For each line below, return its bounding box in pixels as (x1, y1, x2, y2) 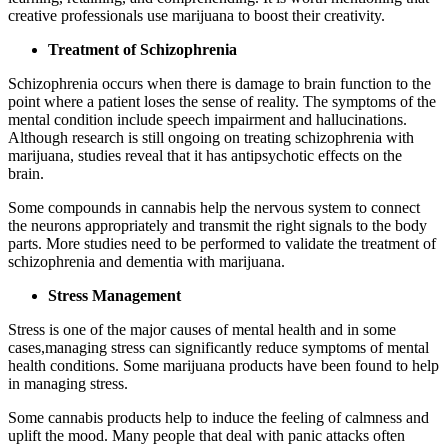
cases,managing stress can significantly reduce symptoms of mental (8, 338, 429, 356)
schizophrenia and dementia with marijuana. (8, 252, 285, 270)
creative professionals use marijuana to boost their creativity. (8, 6, 385, 24)
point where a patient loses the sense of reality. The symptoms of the (8, 92, 436, 110)
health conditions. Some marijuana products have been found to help (8, 356, 439, 374)
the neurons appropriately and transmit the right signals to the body (8, 216, 427, 234)
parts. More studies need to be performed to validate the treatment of (8, 234, 436, 252)
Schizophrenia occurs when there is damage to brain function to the (8, 74, 431, 92)
